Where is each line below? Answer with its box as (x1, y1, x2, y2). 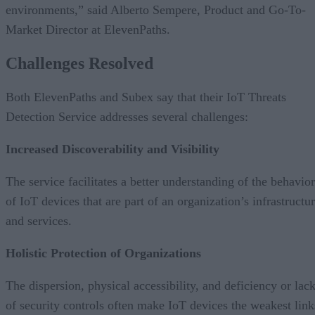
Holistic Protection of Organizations (6, 245, 201, 260)
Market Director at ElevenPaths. (6, 22, 170, 37)
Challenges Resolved (6, 53, 153, 72)
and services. (6, 213, 72, 228)
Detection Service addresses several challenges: (6, 109, 248, 124)
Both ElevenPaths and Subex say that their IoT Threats (6, 89, 286, 104)
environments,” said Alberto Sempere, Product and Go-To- (6, 2, 306, 17)
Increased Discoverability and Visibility (6, 141, 219, 156)
